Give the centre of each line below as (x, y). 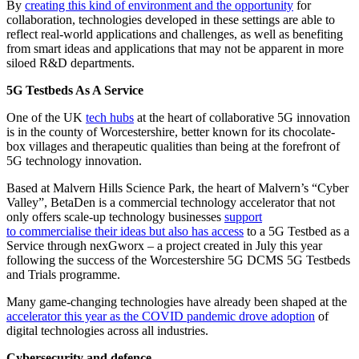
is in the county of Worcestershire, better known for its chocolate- (171, 132)
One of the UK (46, 118)
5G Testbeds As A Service (75, 91)
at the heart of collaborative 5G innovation (242, 118)
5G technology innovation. (74, 161)
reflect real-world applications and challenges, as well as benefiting (175, 34)
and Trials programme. (63, 275)
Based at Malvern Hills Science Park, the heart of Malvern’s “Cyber (177, 188)
